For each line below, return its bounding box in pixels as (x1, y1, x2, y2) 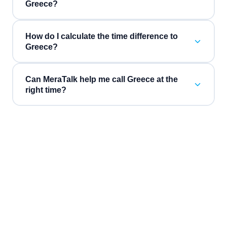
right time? (25, 85, 66, 94)
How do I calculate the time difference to (25, 31, 178, 41)
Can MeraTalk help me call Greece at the (25, 74, 178, 84)
